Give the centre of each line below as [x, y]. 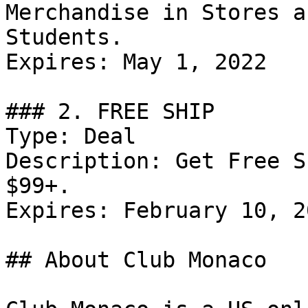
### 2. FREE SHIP [110, 111]
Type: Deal [71, 136]
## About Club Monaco [136, 260]
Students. [64, 37]
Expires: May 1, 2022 [136, 62]
